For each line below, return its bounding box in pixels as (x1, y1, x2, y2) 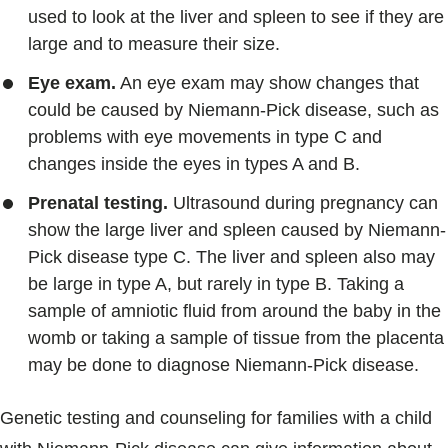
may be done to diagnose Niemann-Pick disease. (28, 355, 419, 375)
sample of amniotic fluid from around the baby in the (28, 301, 441, 321)
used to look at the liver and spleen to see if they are (28, 7, 444, 27)
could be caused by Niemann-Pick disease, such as (28, 100, 439, 120)
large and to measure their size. (28, 34, 280, 54)
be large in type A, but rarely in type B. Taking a (28, 274, 404, 294)
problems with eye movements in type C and (28, 127, 382, 147)
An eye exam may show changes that (116, 73, 419, 93)
